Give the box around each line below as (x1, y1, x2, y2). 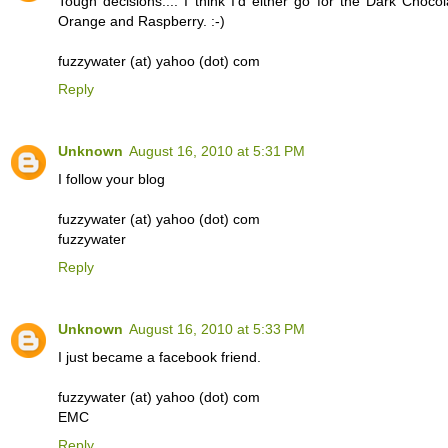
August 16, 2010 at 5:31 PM (129, 142, 305, 159)
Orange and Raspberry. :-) (58, 12, 225, 29)
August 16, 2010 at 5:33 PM (129, 320, 305, 337)
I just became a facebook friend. (58, 348, 261, 365)
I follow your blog (58, 170, 165, 187)
